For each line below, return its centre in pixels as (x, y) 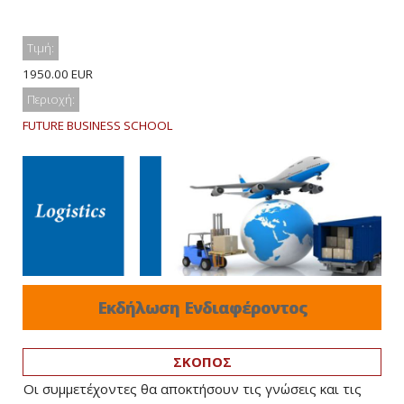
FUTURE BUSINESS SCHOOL (98, 125)
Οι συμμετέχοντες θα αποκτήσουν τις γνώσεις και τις (193, 388)
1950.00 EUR (58, 74)
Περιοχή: (51, 99)
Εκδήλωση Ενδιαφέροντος (202, 307)
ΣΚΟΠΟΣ (202, 361)
